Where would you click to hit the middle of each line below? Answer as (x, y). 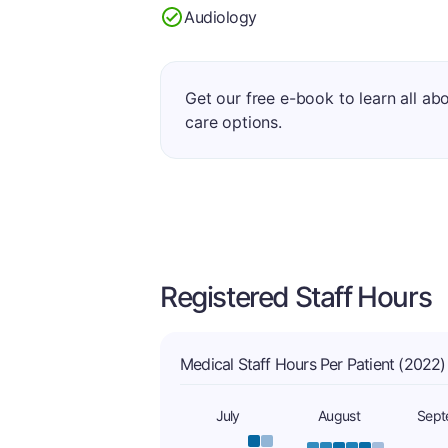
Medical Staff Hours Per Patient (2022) (313, 364)
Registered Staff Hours (296, 297)
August (339, 415)
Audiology (220, 16)
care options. (233, 122)
